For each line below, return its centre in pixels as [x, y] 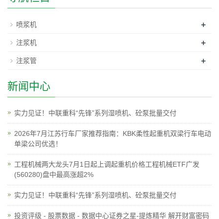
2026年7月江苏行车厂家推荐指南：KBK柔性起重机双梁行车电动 [113, 133]
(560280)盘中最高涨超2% [54, 175]
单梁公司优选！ [38, 144]
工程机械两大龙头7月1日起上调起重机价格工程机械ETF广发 [107, 164]
